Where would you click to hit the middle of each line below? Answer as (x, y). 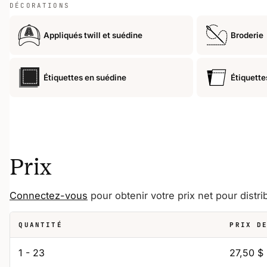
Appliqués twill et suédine (93, 35)
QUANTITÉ (41, 225)
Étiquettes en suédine (85, 78)
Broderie (247, 35)
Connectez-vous (49, 195)
